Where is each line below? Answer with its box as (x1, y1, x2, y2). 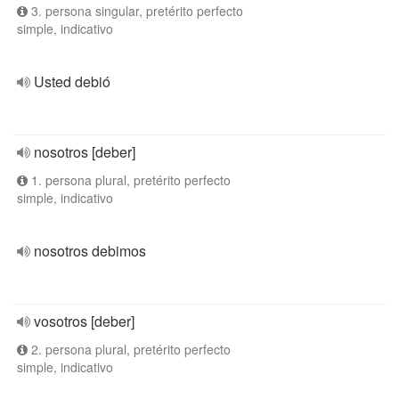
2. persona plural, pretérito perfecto (28, 340, 231, 358)
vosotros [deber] (34, 311, 134, 331)
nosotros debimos (34, 240, 146, 261)
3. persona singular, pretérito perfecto (28, 2, 243, 20)
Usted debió (34, 71, 110, 92)
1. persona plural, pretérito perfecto (28, 171, 231, 189)
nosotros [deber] (34, 142, 135, 162)
